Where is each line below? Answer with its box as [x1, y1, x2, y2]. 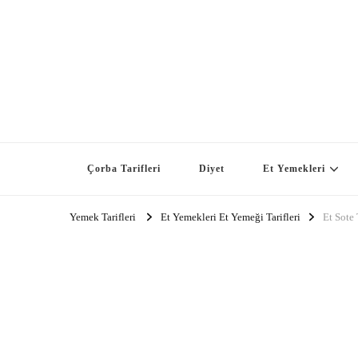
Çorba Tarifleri [87, 163, 161, 174]
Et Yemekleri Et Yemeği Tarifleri [161, 211, 300, 224]
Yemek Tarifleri [70, 211, 136, 224]
